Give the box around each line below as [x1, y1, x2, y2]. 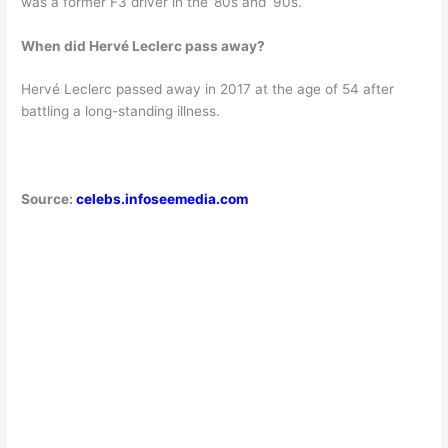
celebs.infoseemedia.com [76, 191, 249, 208]
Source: [21, 191, 77, 208]
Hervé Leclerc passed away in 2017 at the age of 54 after [21, 81, 395, 98]
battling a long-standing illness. [21, 103, 221, 120]
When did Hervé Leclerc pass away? [21, 37, 266, 54]
